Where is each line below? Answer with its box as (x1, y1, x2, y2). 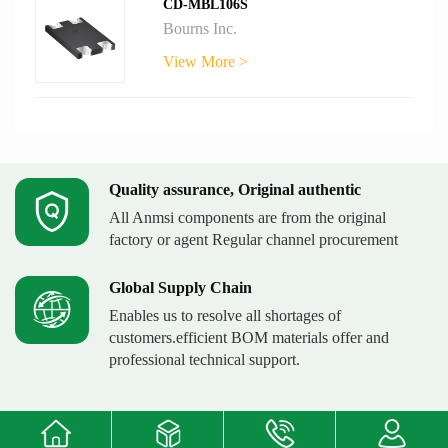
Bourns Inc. (163, 20, 238, 38)
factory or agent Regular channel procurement (109, 231, 398, 249)
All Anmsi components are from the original (109, 209, 386, 227)
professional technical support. (109, 351, 300, 369)
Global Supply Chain (109, 279, 252, 297)
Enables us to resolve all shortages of (109, 307, 341, 325)
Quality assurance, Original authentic (109, 181, 361, 199)
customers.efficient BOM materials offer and (109, 329, 389, 347)
